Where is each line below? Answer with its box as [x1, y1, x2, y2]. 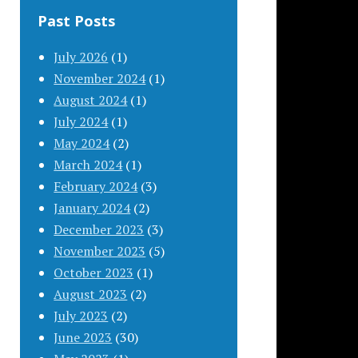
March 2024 [54, 155, 123, 173]
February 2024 [54, 177, 138, 195]
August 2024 [54, 90, 128, 109]
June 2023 [54, 328, 113, 346]
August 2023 [54, 284, 128, 303]
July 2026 [54, 47, 109, 66]
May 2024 [54, 133, 110, 152]
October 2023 [54, 263, 134, 281]
